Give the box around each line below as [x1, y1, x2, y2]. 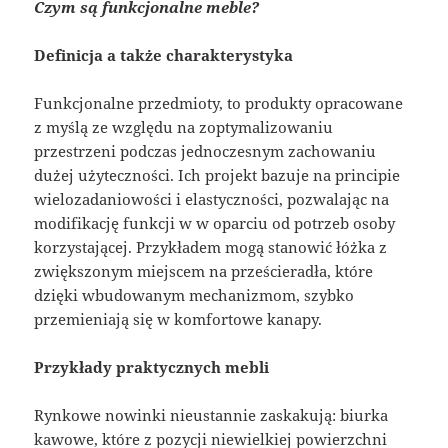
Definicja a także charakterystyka [34, 45, 294, 66]
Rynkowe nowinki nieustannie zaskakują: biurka [34, 405, 389, 426]
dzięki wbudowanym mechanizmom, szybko [34, 285, 355, 306]
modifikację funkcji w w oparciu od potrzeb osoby [34, 213, 396, 234]
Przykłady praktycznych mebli [34, 357, 270, 378]
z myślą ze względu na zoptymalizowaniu [34, 117, 334, 138]
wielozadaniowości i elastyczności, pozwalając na [34, 189, 390, 210]
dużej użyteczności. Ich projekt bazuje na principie [34, 165, 401, 186]
